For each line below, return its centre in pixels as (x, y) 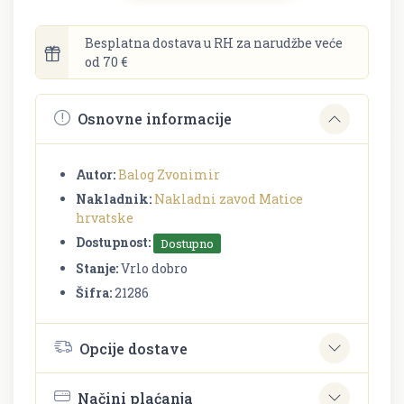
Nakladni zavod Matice (229, 198)
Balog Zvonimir (169, 174)
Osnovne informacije (155, 119)
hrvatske (105, 217)
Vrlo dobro (153, 269)
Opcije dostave (133, 348)
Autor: (96, 174)
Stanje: (97, 269)
